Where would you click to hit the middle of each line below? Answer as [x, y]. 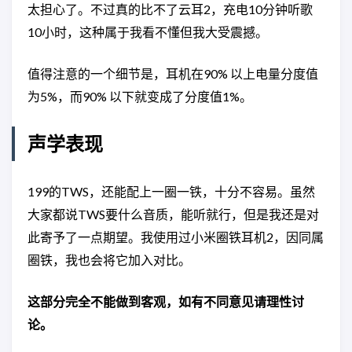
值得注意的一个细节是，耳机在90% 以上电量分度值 [173, 73]
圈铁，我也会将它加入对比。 [109, 260]
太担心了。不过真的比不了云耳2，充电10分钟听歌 [170, 9]
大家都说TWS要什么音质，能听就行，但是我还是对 [173, 214]
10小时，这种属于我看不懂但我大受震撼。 [148, 32]
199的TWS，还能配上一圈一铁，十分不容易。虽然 [171, 191]
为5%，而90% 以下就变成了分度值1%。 [140, 96]
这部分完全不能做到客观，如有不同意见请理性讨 [166, 301]
